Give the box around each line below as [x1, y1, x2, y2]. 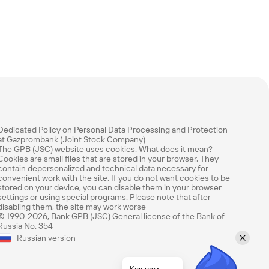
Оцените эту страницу [65, 221, 194, 235]
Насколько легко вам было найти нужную [38, 240, 222, 252]
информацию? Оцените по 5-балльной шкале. [28, 252, 231, 264]
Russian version [17, 233, 76, 243]
